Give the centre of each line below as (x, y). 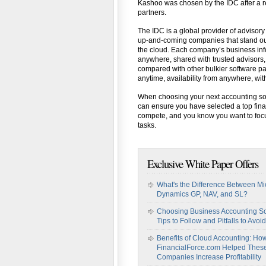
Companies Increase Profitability (209, 257)
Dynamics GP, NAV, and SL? (202, 194)
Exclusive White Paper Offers (203, 164)
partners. (152, 12)
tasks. (147, 125)
